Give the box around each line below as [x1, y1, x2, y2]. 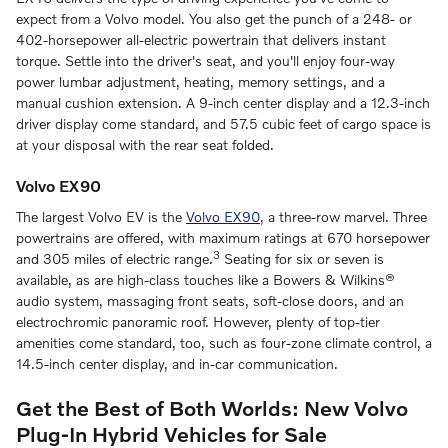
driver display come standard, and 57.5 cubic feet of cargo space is [16, 114, 431, 132]
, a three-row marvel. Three [260, 208, 427, 226]
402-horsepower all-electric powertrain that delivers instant [16, 30, 386, 48]
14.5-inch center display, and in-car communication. [16, 355, 338, 373]
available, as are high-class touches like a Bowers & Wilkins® [16, 271, 395, 289]
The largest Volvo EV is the [16, 208, 186, 226]
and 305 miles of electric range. [16, 250, 213, 268]
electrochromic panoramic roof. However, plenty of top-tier [16, 313, 380, 331]
